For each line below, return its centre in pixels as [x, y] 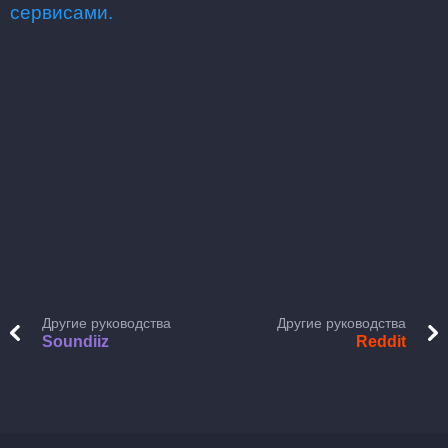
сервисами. [61, 12]
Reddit [381, 341]
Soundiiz [75, 341]
